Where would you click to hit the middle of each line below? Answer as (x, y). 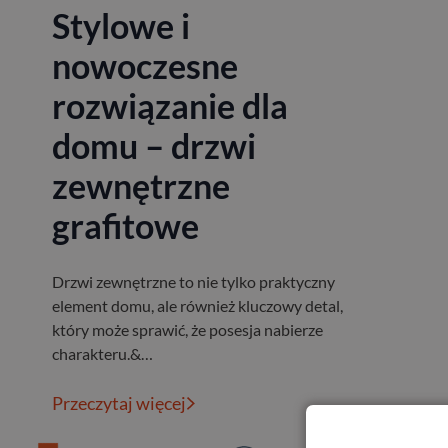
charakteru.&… (102, 353)
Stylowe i (121, 25)
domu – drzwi (154, 145)
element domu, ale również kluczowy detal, (197, 305)
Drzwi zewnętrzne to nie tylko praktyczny (193, 281)
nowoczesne (145, 65)
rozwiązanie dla (170, 105)
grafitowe (125, 225)
